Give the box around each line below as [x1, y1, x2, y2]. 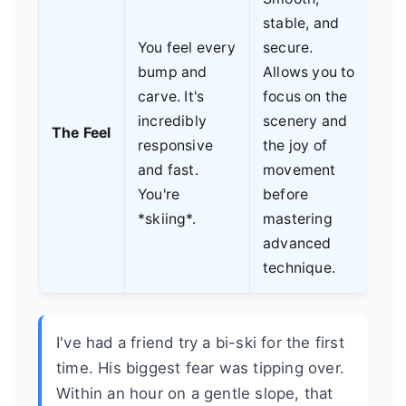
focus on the [263, 87, 348, 105]
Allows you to [263, 63, 355, 81]
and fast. [138, 160, 198, 179]
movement [263, 160, 336, 179]
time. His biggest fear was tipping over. [56, 358, 345, 377]
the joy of [263, 136, 327, 154]
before [263, 185, 309, 203]
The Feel [52, 123, 111, 141]
